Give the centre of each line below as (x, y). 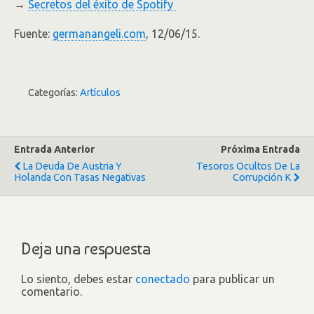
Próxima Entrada (260, 149)
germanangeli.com (99, 34)
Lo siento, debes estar (78, 279)
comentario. (52, 291)
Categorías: (54, 93)
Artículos (100, 93)
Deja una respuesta (86, 248)
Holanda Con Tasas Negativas (80, 177)
